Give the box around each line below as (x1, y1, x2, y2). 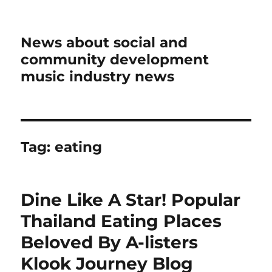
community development (21, 51, 209, 68)
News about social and (21, 34, 188, 51)
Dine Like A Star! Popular (21, 189, 241, 210)
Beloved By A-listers (21, 232, 199, 253)
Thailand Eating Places (21, 211, 222, 231)
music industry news (21, 68, 175, 85)
